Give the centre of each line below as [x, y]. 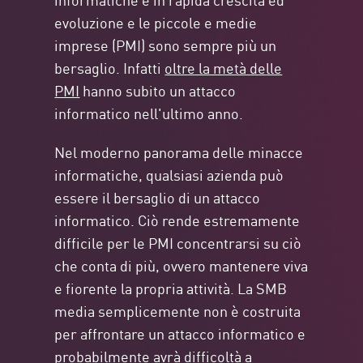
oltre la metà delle [224, 68]
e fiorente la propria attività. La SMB [171, 288]
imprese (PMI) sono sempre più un [166, 45]
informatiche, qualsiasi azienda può [169, 175]
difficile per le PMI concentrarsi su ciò [178, 243]
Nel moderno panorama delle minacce [179, 152]
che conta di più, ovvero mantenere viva [181, 265]
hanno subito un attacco [158, 90]
